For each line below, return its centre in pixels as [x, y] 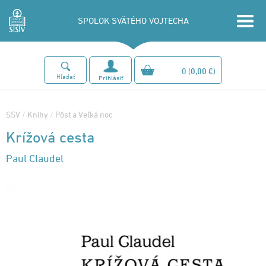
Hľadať [65, 77]
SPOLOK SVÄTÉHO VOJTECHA [133, 20]
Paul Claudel [35, 158]
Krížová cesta [50, 137]
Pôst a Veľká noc [84, 114]
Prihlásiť [110, 77]
